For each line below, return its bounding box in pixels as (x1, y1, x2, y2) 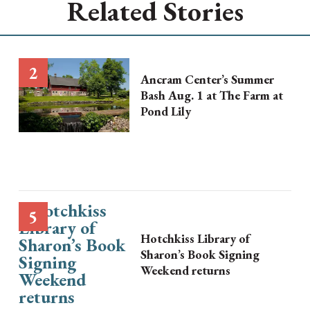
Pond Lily (140, 102, 191, 119)
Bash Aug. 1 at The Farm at (140, 86, 283, 103)
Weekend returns (140, 262, 230, 278)
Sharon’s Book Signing (140, 246, 259, 262)
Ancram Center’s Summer (140, 71, 274, 87)
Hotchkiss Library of (140, 230, 250, 246)
